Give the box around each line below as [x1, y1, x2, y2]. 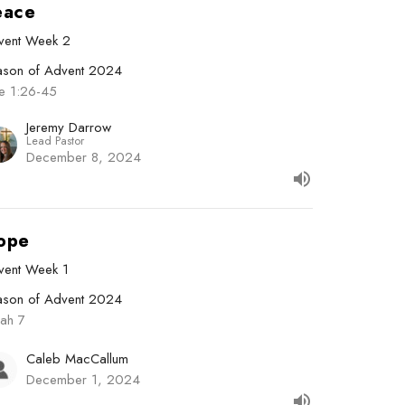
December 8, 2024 [26, 147, 142, 168]
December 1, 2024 [26, 370, 141, 391]
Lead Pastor [26, 132, 85, 150]
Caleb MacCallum [26, 349, 129, 370]
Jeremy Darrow [26, 118, 112, 138]
